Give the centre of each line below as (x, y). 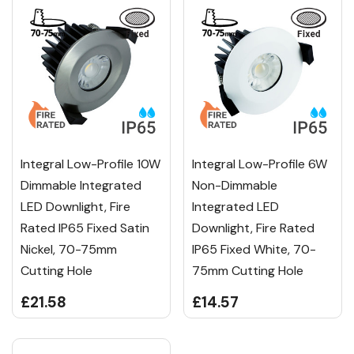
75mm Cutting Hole (248, 271)
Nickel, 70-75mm (69, 250)
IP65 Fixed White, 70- (254, 250)
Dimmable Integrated (81, 186)
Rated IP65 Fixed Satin (85, 228)
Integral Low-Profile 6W (260, 164)
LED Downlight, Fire (75, 207)
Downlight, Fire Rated (253, 228)
